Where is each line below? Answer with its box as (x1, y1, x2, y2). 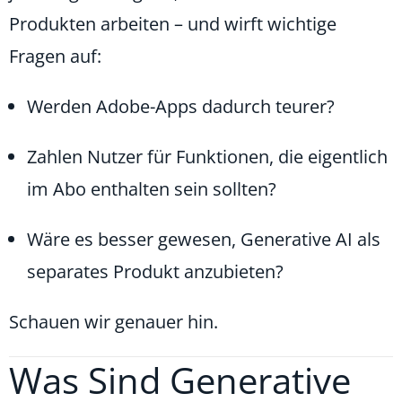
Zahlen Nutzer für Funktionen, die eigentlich (27, 144, 388, 170)
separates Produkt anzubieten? (27, 259, 284, 284)
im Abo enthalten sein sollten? (27, 177, 276, 202)
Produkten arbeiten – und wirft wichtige (9, 12, 336, 37)
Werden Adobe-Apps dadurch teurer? (27, 94, 335, 119)
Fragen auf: (9, 44, 101, 69)
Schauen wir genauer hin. (9, 310, 218, 335)
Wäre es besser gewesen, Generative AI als (27, 227, 380, 252)
